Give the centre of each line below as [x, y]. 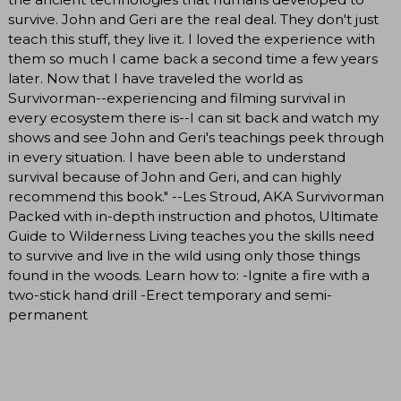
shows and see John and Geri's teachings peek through [196, 138]
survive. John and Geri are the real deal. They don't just [193, 20]
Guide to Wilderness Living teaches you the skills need [191, 236]
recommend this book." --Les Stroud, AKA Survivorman [196, 197]
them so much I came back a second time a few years [193, 59]
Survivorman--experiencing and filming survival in [177, 98]
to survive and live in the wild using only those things [184, 256]
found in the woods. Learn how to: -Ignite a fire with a [189, 276]
